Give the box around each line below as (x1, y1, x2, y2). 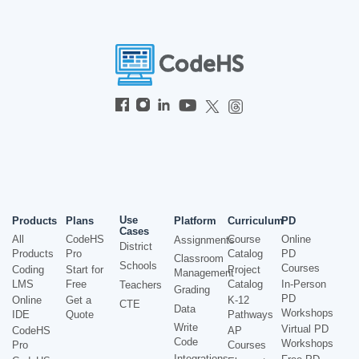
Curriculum (227, 214, 284, 227)
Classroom (173, 252, 224, 264)
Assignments (173, 233, 235, 246)
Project (227, 263, 260, 276)
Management (173, 266, 234, 279)
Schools (119, 259, 158, 272)
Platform (173, 214, 216, 227)
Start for (66, 263, 104, 276)
